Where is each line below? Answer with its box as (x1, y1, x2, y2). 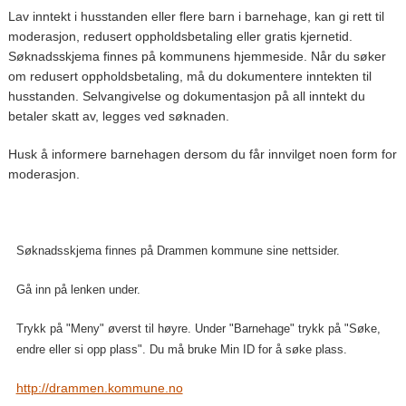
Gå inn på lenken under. (15, 282, 140, 296)
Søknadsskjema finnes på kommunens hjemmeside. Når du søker (7, 48, 386, 63)
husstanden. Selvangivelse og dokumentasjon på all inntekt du (7, 88, 365, 103)
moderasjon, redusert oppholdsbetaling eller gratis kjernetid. (7, 28, 353, 43)
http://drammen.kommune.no (15, 380, 183, 395)
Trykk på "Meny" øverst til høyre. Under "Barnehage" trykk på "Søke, (15, 321, 381, 335)
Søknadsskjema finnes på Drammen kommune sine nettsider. (15, 243, 340, 257)
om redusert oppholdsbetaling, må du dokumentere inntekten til (7, 68, 372, 83)
